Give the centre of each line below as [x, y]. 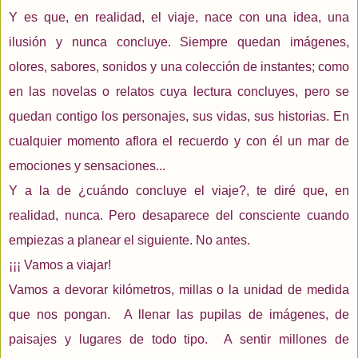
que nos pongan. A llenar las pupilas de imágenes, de [179, 314]
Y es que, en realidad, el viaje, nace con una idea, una [179, 17]
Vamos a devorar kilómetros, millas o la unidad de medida [179, 289]
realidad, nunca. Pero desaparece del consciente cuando [179, 215]
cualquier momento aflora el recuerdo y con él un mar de [179, 141]
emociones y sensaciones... [87, 165]
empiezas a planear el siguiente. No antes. [129, 240]
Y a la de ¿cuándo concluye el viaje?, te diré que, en [179, 190]
